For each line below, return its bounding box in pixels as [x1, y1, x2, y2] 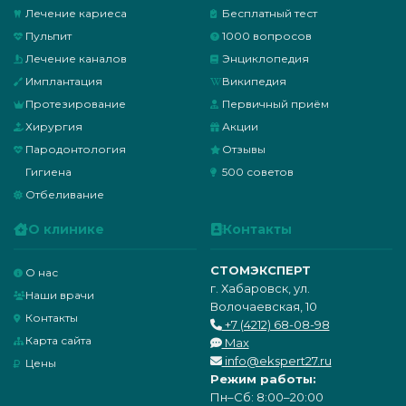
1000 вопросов [221, 29, 312, 43]
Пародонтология [25, 142, 126, 156]
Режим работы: [209, 372, 316, 386]
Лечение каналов [25, 52, 127, 65]
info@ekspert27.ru [221, 353, 332, 368]
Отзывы [221, 142, 266, 156]
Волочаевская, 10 [209, 299, 317, 314]
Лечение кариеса [25, 6, 127, 20]
